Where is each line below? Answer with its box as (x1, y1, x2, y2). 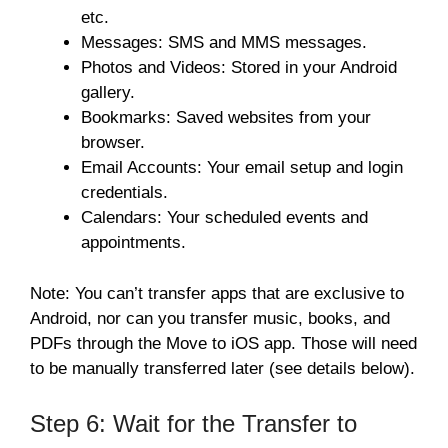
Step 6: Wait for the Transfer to (30, 410, 357, 438)
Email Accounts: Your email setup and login (81, 158, 403, 178)
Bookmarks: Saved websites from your (81, 108, 371, 128)
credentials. (81, 183, 168, 203)
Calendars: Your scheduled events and (81, 208, 368, 228)
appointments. (81, 233, 186, 253)
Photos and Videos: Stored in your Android (81, 58, 397, 78)
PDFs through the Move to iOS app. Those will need (30, 333, 417, 353)
